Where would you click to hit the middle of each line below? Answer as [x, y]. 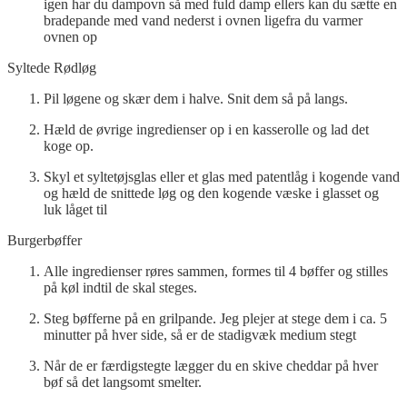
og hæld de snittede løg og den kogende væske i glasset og [211, 193]
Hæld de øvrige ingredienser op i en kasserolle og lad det [206, 129]
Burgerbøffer [45, 240]
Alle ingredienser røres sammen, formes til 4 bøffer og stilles [216, 271]
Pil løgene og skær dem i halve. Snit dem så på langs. [196, 98]
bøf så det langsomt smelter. [123, 382]
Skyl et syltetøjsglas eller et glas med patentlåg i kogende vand [222, 176]
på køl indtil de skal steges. [120, 287]
